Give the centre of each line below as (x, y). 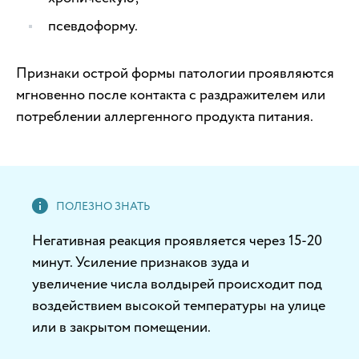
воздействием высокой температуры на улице (179, 305)
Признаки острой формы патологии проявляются (175, 73)
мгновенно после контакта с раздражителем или (171, 95)
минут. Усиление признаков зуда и (141, 262)
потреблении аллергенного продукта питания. (165, 116)
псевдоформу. (93, 26)
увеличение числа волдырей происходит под (177, 284)
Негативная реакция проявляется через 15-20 (177, 240)
